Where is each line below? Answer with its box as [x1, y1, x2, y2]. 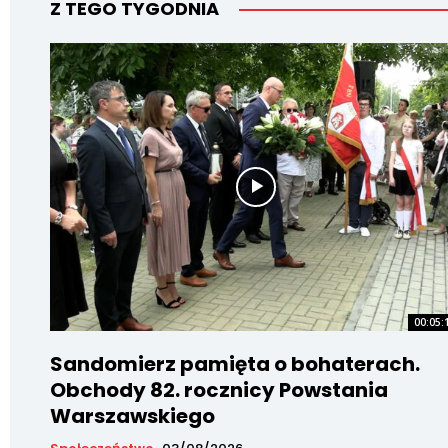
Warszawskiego [50, 401, 215, 430]
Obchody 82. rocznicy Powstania [50, 375, 388, 404]
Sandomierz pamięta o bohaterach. [50, 349, 420, 378]
